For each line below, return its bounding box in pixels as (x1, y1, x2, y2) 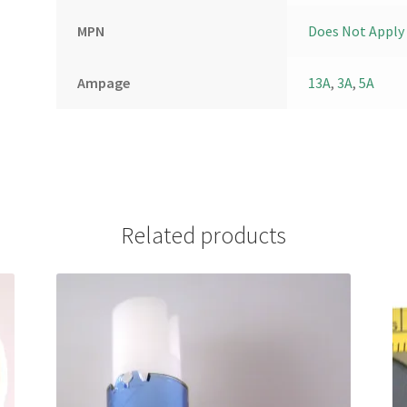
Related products (121, 220, 286, 250)
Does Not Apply (307, 21, 404, 40)
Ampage (76, 73, 130, 92)
